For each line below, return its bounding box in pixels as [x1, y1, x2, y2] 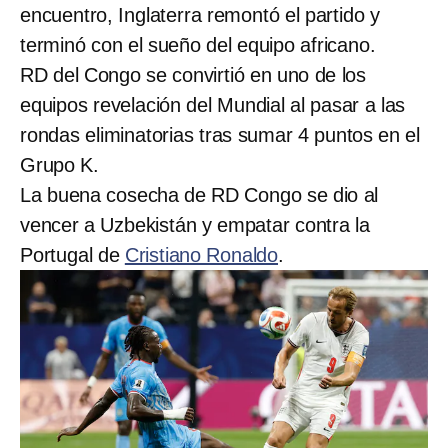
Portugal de [20, 243, 125, 266]
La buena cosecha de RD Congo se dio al [20, 183, 379, 206]
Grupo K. [20, 153, 100, 176]
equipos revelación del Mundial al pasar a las [20, 93, 406, 116]
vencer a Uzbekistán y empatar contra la [20, 213, 370, 236]
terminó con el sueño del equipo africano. [20, 33, 376, 56]
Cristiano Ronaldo [124, 243, 279, 266]
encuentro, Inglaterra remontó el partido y [20, 3, 380, 26]
